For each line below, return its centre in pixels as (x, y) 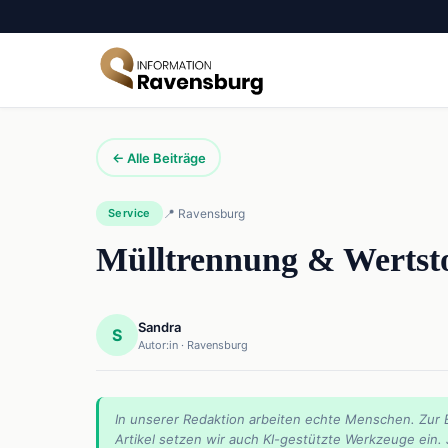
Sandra (159, 326)
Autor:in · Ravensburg (193, 344)
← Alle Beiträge (158, 157)
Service (129, 213)
